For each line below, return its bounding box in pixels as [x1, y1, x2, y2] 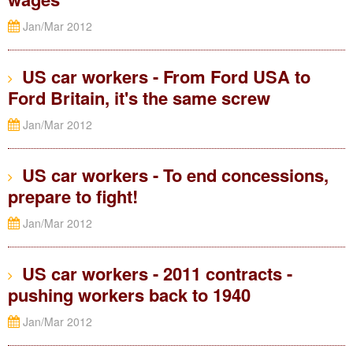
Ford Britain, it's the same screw [8, 85, 270, 110]
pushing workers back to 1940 [8, 282, 251, 307]
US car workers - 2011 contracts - [13, 261, 292, 286]
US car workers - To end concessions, [13, 162, 329, 188]
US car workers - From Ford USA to [13, 64, 310, 89]
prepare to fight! [8, 184, 138, 209]
